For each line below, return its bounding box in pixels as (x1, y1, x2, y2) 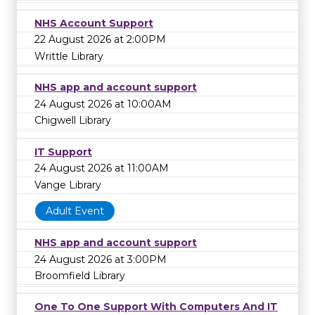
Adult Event (46, 205, 104, 218)
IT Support (34, 145, 92, 158)
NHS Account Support (34, 16, 153, 30)
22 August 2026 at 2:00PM (34, 33, 166, 46)
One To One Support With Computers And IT (34, 300, 278, 314)
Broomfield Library (34, 269, 125, 283)
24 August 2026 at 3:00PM (34, 252, 167, 266)
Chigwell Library (34, 114, 111, 127)
